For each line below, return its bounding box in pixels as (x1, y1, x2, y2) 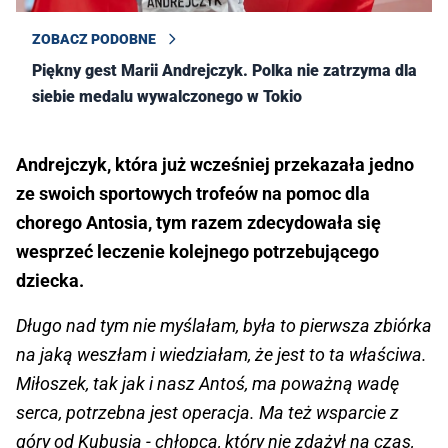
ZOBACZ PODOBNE (32, 30, 156, 47)
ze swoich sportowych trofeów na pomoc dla (16, 182, 370, 204)
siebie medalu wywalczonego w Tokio (32, 86, 302, 106)
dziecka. (16, 269, 84, 291)
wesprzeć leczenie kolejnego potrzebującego (16, 240, 379, 262)
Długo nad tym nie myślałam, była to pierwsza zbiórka (16, 314, 432, 336)
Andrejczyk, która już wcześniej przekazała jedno (16, 153, 414, 175)
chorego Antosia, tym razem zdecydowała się (16, 211, 381, 233)
